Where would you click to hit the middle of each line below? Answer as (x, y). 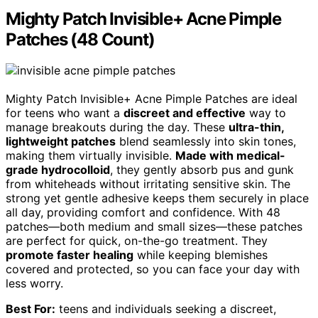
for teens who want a (65, 113)
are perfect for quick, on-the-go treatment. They (137, 241)
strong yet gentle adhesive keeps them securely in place (157, 198)
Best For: (31, 309)
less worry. (34, 284)
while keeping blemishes (201, 255)
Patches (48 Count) (80, 39)
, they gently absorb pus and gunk (202, 170)
